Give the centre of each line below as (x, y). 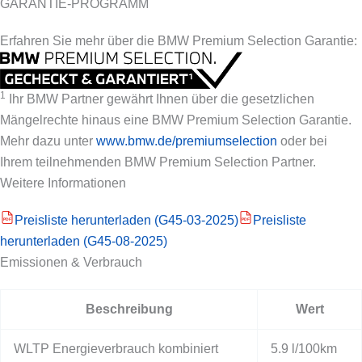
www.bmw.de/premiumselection (187, 141)
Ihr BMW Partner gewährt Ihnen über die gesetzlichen (160, 99)
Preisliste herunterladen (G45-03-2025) (126, 221)
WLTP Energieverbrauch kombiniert (116, 349)
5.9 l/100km (304, 349)
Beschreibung (129, 309)
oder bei (302, 141)
